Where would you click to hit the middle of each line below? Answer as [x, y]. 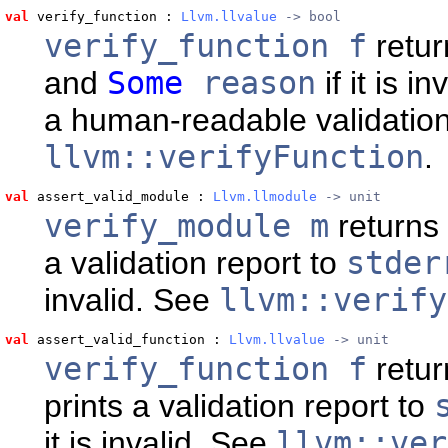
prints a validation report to [239, 405]
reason [249, 82]
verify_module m [186, 225]
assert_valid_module [109, 196]
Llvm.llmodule [265, 196]
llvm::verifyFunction [234, 156]
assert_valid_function [117, 339]
